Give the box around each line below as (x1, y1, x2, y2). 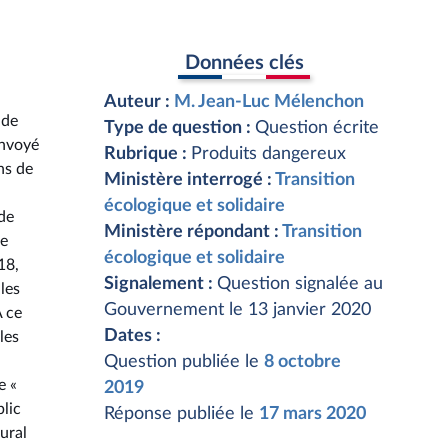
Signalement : (104, 275, 217, 293)
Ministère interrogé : (104, 171, 275, 189)
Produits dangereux (191, 145, 346, 163)
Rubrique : (104, 145, 191, 163)
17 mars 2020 (259, 405, 366, 423)
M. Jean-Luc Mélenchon (174, 93, 364, 111)
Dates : (104, 327, 161, 345)
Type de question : (104, 119, 255, 137)
